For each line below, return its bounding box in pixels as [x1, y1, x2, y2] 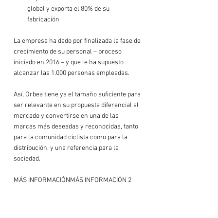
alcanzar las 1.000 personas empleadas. [14, 69, 129, 77]
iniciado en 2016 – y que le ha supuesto [14, 58, 125, 67]
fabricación [27, 16, 59, 24]
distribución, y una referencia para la [14, 144, 120, 152]
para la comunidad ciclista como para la [14, 133, 129, 142]
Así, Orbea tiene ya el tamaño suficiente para [14, 91, 142, 99]
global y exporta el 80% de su [27, 5, 111, 13]
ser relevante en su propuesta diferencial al [14, 101, 140, 109]
